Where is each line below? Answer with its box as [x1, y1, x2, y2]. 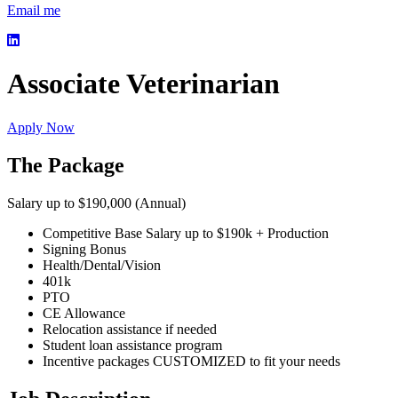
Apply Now [7, 119, 75, 135]
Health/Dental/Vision [43, 257, 161, 273]
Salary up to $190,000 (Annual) [7, 195, 186, 211]
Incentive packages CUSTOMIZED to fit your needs [43, 353, 340, 369]
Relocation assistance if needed [43, 321, 217, 337]
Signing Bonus [43, 241, 126, 257]
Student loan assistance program [43, 337, 222, 353]
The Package [7, 153, 124, 177]
